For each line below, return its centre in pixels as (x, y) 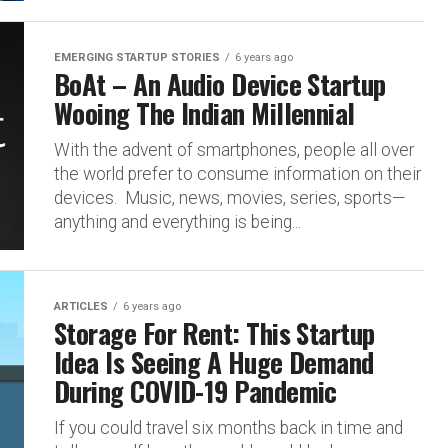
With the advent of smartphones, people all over (234, 150)
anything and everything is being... (177, 222)
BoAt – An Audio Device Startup (220, 84)
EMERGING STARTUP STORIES (137, 57)
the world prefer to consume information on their (237, 174)
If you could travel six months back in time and (228, 428)
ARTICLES (81, 306)
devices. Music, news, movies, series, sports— (230, 198)
